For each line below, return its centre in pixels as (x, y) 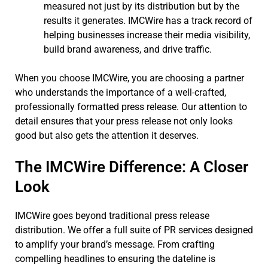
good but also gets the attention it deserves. (107, 135)
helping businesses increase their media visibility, (147, 35)
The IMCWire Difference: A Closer (132, 167)
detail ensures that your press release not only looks (124, 121)
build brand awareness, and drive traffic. (128, 49)
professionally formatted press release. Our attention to (131, 106)
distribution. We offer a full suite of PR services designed (134, 230)
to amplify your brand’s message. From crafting (115, 244)
